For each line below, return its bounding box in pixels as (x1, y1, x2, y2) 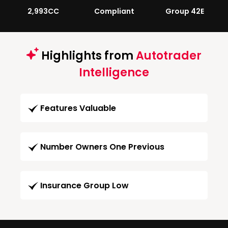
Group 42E (165, 6, 205, 16)
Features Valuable (40, 102, 116, 115)
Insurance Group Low (40, 180, 129, 192)
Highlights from (39, 48, 136, 64)
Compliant (94, 6, 134, 16)
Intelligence (79, 65, 149, 80)
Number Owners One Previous (40, 141, 164, 153)
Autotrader (136, 48, 202, 64)
